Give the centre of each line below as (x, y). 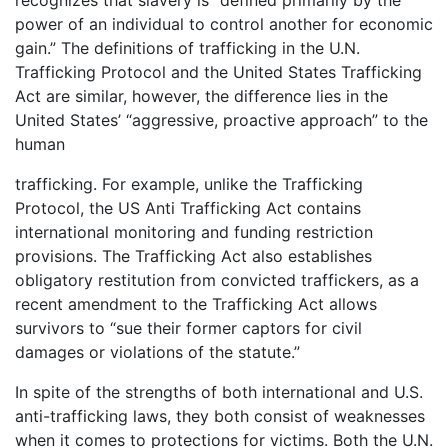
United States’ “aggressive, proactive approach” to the (221, 120)
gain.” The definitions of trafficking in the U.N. (187, 48)
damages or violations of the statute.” (157, 352)
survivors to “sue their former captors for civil (188, 328)
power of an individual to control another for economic (224, 24)
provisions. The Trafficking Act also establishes (193, 256)
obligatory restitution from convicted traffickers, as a (217, 280)
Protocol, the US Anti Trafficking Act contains (188, 208)
